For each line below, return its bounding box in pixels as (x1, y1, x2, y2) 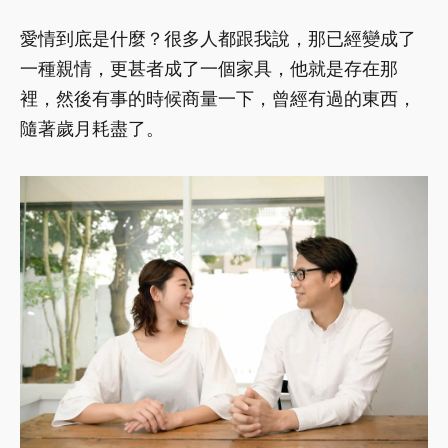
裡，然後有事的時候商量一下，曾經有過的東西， (20, 87, 416, 109)
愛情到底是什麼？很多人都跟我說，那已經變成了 (20, 27, 416, 49)
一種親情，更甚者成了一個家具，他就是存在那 (20, 57, 398, 79)
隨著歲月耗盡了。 (20, 117, 164, 139)
